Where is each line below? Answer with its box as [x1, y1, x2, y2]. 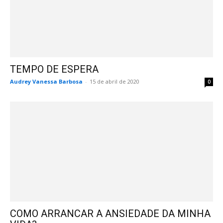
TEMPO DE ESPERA [10, 63, 99, 75]
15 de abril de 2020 [90, 77, 139, 85]
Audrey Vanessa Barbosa [10, 77, 83, 85]
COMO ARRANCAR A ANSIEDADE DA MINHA [10, 208, 211, 220]
